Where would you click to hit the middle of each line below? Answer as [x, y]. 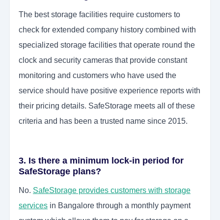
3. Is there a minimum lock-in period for [101, 161]
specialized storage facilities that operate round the [107, 45]
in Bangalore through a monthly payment [119, 206]
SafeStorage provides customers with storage [112, 191]
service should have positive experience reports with [110, 91]
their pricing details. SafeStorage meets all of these [107, 106]
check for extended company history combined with [107, 30]
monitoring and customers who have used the [97, 76]
